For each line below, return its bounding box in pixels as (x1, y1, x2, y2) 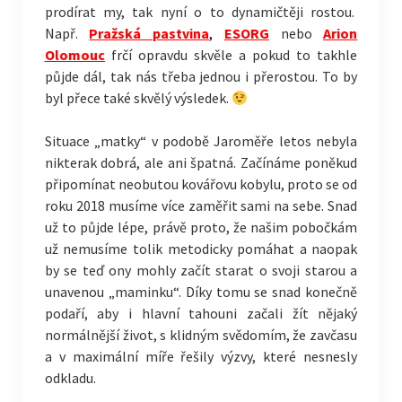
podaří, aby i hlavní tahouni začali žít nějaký (44, 304, 358, 322)
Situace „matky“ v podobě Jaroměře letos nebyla (44, 132, 358, 150)
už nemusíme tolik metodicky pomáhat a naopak (44, 240, 358, 258)
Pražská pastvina (89, 24, 210, 42)
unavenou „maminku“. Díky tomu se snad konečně (44, 283, 358, 301)
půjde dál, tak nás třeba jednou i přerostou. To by (44, 67, 358, 85)
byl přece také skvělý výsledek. (44, 89, 232, 107)
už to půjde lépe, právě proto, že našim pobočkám (44, 218, 358, 236)
